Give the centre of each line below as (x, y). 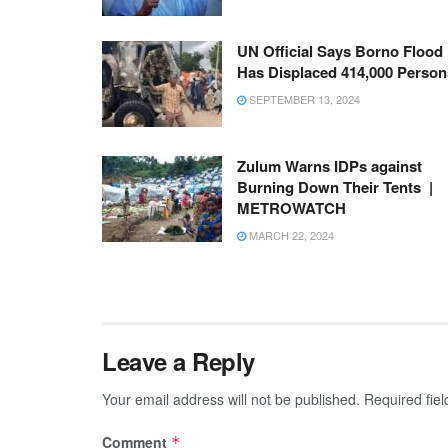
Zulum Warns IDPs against (329, 166)
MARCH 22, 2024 (290, 235)
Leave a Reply (178, 361)
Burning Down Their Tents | (335, 187)
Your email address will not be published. (231, 399)
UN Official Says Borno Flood (340, 51)
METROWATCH (291, 208)
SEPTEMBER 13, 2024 (303, 99)
